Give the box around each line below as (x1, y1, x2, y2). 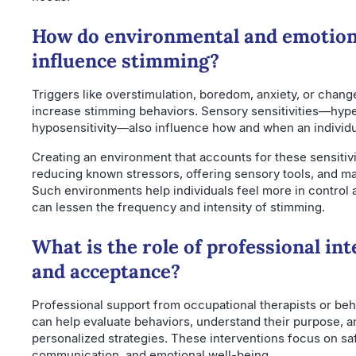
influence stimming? (32, 48, 219, 73)
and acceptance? (32, 258, 180, 284)
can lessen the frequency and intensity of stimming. (32, 199, 325, 215)
